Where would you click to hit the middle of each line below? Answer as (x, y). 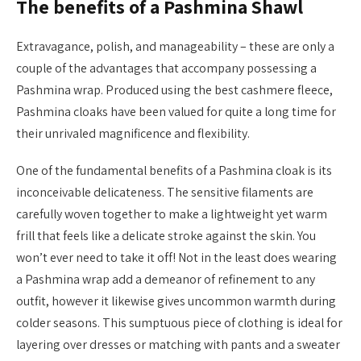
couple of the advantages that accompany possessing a (166, 68)
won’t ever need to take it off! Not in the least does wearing (176, 258)
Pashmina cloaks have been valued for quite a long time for (176, 112)
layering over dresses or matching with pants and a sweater (178, 345)
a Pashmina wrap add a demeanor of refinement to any (166, 280)
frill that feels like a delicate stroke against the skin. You (166, 236)
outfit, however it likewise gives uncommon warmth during (176, 301)
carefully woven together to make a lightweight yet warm (172, 214)
